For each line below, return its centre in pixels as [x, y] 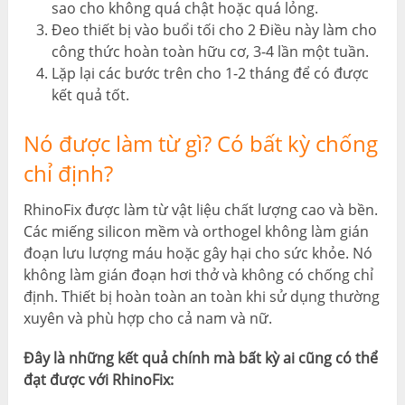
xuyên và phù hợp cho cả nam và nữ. [148, 319]
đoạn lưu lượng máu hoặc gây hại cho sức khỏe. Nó [198, 254]
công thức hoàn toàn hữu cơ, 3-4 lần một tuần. [210, 52]
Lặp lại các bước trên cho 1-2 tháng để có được [210, 74]
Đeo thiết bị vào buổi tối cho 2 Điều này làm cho [214, 30]
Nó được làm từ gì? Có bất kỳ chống [201, 144]
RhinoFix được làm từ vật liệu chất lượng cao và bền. [201, 210]
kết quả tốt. [90, 95]
